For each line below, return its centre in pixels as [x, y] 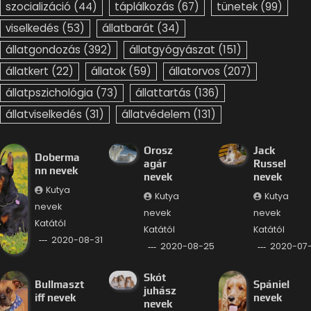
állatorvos [194, 72]
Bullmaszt [59, 284]
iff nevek [55, 297]
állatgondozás [43, 50]
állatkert [27, 72]
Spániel [271, 284]
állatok [108, 72]
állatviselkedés [44, 115]
